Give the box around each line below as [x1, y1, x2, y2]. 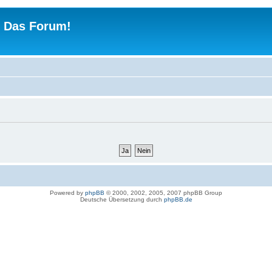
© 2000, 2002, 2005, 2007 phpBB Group [104, 189, 222, 196]
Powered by [50, 189, 85, 196]
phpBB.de [163, 195, 192, 203]
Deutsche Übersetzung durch [80, 195, 164, 203]
